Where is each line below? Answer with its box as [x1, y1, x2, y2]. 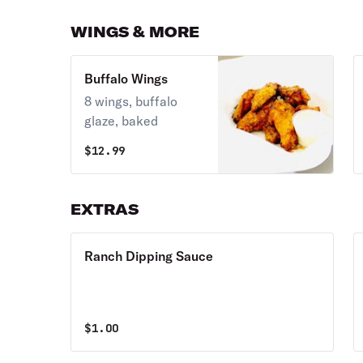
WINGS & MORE [70, 23, 200, 41]
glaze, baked [84, 113, 159, 129]
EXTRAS [70, 200, 139, 219]
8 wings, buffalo [84, 93, 178, 109]
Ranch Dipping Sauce [84, 248, 214, 264]
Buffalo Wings [84, 70, 169, 87]
